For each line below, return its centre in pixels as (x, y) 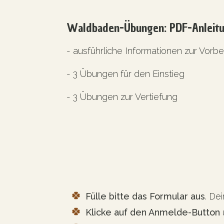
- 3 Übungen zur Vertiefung (122, 97)
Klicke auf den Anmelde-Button (153, 212)
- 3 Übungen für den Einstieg (125, 74)
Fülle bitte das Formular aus (145, 196)
